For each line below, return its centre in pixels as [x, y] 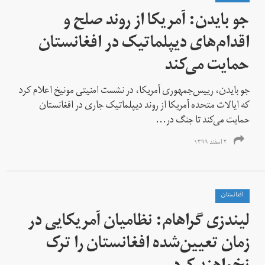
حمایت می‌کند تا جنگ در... [203, 121]
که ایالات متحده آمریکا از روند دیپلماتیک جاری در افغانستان [145, 106]
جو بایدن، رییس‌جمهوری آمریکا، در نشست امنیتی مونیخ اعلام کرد [135, 91]
